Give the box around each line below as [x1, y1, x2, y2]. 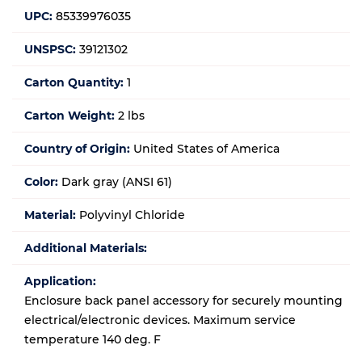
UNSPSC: [24, 42, 76, 57]
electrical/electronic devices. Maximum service [24, 313, 296, 328]
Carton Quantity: [24, 75, 124, 90]
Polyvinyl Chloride [79, 208, 185, 223]
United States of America [133, 141, 280, 157]
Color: [24, 175, 58, 190]
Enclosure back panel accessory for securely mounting [24, 293, 343, 309]
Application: [24, 274, 96, 289]
